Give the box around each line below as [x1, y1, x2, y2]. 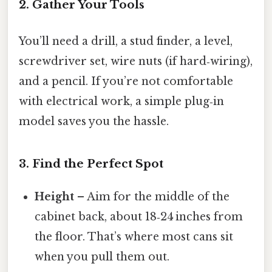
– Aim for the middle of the [74, 190, 230, 204]
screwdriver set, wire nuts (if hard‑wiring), [19, 54, 253, 68]
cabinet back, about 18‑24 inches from [35, 210, 243, 224]
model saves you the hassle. [19, 114, 169, 128]
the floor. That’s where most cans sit [35, 230, 234, 244]
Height [35, 190, 75, 204]
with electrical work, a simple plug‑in [19, 94, 224, 108]
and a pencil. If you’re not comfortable [19, 74, 233, 88]
